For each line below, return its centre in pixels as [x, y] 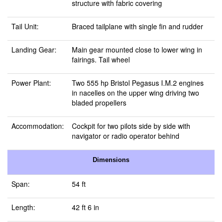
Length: [23, 207]
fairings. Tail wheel [101, 59]
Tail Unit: [25, 26]
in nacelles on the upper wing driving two [136, 93]
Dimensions [111, 160]
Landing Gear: [34, 50]
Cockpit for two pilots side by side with [131, 126]
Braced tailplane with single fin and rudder [138, 26]
